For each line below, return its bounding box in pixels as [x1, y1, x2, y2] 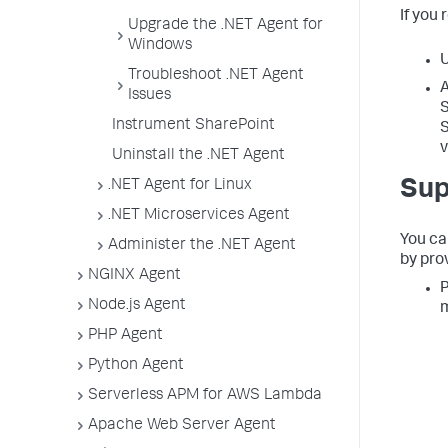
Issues [128, 88, 171, 104]
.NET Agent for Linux [108, 178, 252, 194]
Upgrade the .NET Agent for [128, 18, 323, 34]
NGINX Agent [88, 268, 181, 284]
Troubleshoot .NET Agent [128, 68, 304, 84]
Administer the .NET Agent [108, 238, 296, 254]
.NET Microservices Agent [108, 208, 290, 224]
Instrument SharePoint [112, 118, 275, 134]
